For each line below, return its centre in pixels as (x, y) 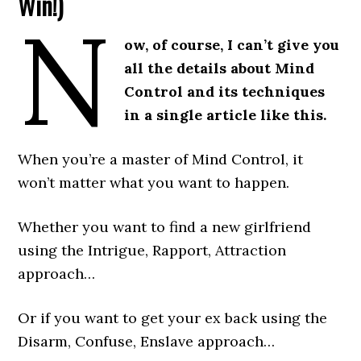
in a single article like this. (225, 115)
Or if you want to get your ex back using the (173, 318)
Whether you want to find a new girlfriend (165, 227)
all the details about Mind (219, 68)
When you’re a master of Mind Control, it (161, 160)
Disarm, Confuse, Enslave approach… (147, 342)
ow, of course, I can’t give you (231, 45)
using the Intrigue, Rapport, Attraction (152, 251)
